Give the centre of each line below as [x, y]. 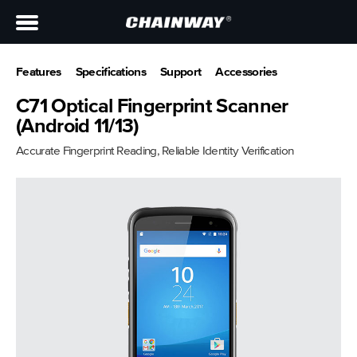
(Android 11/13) [77, 127]
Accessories [246, 73]
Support [181, 73]
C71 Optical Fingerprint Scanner [152, 107]
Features [39, 73]
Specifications [110, 73]
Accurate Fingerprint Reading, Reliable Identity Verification [155, 151]
